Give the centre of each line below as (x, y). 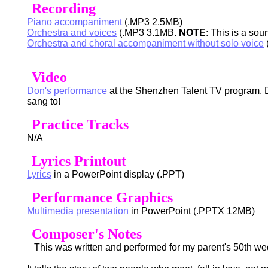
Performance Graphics (102, 197)
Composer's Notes (87, 234)
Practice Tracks (80, 124)
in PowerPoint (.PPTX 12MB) (192, 211)
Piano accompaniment (74, 22)
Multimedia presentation (78, 211)
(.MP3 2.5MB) (152, 22)
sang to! (44, 101)
